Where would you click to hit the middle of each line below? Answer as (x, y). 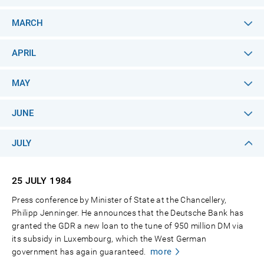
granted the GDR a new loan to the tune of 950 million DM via (128, 226)
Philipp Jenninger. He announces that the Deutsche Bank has (128, 213)
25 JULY (29, 181)
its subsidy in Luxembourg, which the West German (109, 239)
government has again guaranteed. (79, 252)
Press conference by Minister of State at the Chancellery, (119, 200)
